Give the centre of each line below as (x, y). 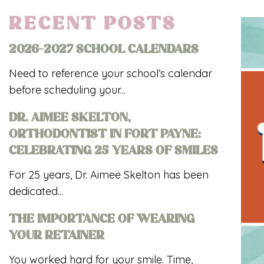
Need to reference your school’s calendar (110, 73)
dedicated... (36, 191)
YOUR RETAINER (57, 237)
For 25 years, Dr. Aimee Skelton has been (109, 175)
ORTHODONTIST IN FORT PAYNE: (105, 136)
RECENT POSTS (93, 26)
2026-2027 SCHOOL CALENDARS (104, 51)
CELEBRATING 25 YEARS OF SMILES (113, 152)
